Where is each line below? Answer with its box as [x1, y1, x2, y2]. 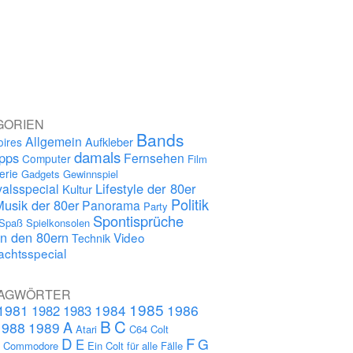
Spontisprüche [93, 210, 184, 231]
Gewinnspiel [63, 166, 119, 181]
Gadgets [21, 166, 61, 181]
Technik [72, 230, 111, 246]
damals [74, 146, 121, 167]
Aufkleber [85, 133, 134, 150]
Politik [171, 194, 210, 214]
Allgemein [25, 132, 83, 150]
